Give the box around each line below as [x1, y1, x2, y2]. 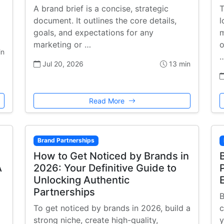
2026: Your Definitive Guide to [33, 161, 176, 174]
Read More [88, 96, 126, 105]
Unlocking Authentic [33, 173, 129, 186]
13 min [167, 59, 190, 68]
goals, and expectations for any [33, 27, 153, 38]
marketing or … [33, 39, 91, 50]
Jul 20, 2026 [40, 59, 83, 68]
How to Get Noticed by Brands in [33, 149, 189, 162]
